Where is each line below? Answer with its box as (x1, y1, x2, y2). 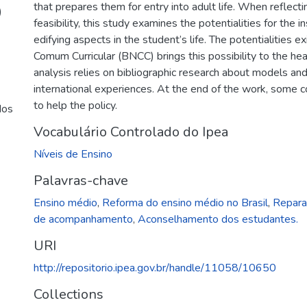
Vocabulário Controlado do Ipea (34, 123, 228, 141)
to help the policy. (34, 98, 117, 113)
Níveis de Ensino (34, 147, 112, 162)
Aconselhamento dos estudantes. (138, 212, 298, 227)
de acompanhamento (34, 212, 133, 227)
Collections (34, 285, 103, 304)
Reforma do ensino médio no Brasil (102, 195, 268, 210)
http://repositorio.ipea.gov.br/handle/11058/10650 (34, 260, 276, 275)
